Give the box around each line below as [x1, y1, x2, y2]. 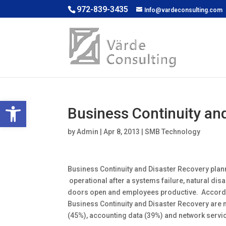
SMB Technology [145, 128, 201, 136]
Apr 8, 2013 [103, 128, 140, 136]
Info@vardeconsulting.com [144, 7, 223, 14]
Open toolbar [5, 96, 56, 115]
